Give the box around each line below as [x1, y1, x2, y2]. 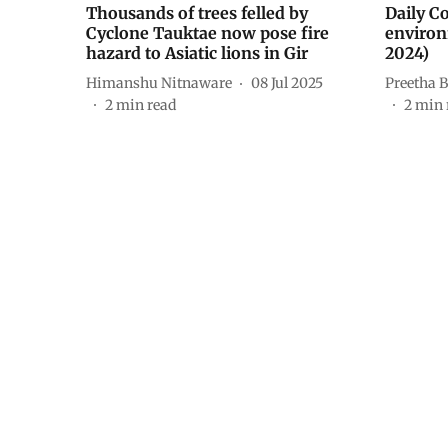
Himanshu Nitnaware [86, 73, 232, 92]
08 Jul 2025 [251, 73, 323, 92]
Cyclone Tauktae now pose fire [86, 23, 329, 44]
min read [116, 96, 176, 115]
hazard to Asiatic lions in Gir [86, 43, 308, 64]
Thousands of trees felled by [86, 3, 308, 24]
